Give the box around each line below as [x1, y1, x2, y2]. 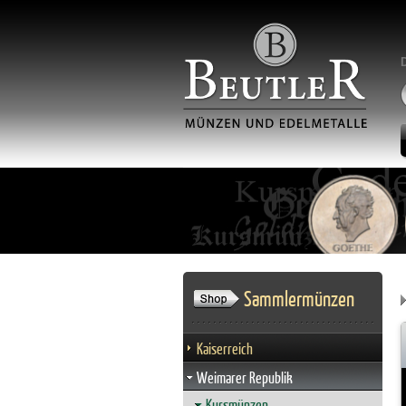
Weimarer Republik [197, 368, 293, 387]
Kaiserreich [197, 339, 253, 358]
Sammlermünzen [244, 285, 354, 311]
